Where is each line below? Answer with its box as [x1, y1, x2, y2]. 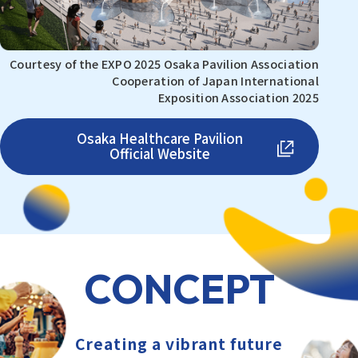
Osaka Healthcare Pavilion [76, 129, 243, 149]
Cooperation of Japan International [112, 72, 320, 89]
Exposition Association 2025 [158, 89, 320, 105]
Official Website [109, 144, 210, 164]
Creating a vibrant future [75, 332, 283, 355]
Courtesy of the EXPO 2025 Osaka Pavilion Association [10, 55, 320, 72]
